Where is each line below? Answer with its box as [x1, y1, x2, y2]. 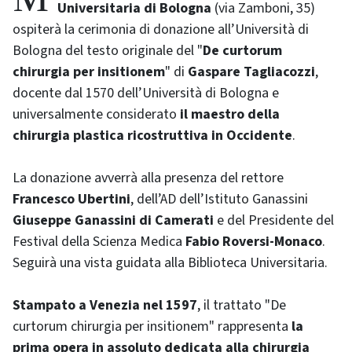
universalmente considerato [13, 104, 180, 124]
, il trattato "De [197, 295, 286, 315]
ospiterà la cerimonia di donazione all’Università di [13, 19, 309, 39]
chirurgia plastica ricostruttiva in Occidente [13, 125, 292, 145]
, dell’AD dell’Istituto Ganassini [130, 189, 308, 209]
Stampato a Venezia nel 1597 [13, 295, 197, 315]
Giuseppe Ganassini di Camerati [13, 210, 214, 230]
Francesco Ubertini [13, 189, 130, 209]
